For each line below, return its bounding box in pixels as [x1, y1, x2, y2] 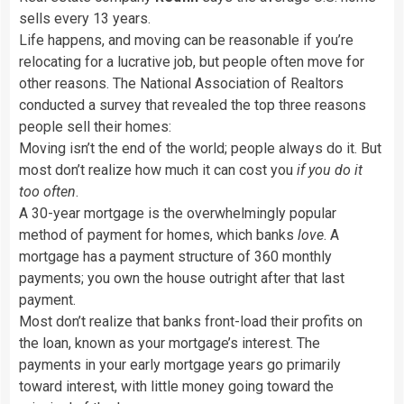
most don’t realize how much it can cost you [19, 161, 297, 179]
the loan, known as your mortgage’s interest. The [19, 334, 320, 352]
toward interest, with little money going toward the [19, 377, 334, 395]
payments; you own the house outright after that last [19, 269, 344, 287]
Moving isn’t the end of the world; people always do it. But [19, 139, 381, 157]
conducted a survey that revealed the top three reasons [19, 96, 366, 114]
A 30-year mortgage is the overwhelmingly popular [19, 204, 336, 222]
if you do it [297, 161, 363, 179]
